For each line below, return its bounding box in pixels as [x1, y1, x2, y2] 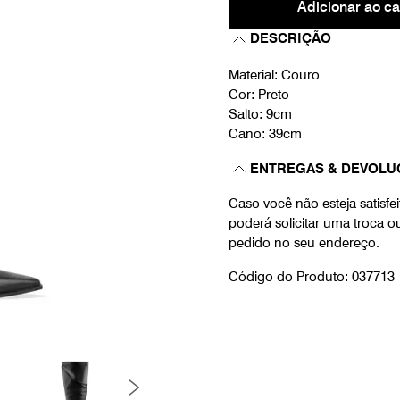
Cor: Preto [229, 87, 289, 103]
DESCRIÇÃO [250, 30, 331, 46]
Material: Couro [229, 67, 320, 83]
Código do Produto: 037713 [229, 269, 395, 285]
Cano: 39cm [229, 126, 302, 142]
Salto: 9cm [229, 106, 292, 122]
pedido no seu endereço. [229, 235, 379, 251]
